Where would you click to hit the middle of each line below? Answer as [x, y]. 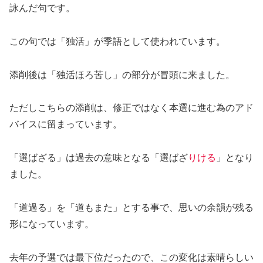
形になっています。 [52, 224]
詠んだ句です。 [42, 8]
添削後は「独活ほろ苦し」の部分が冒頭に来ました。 [122, 75]
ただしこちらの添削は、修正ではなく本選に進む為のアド [131, 108]
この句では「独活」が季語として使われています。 [117, 41]
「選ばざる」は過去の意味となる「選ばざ [99, 158]
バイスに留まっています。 [66, 124]
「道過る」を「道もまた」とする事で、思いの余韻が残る [131, 207]
